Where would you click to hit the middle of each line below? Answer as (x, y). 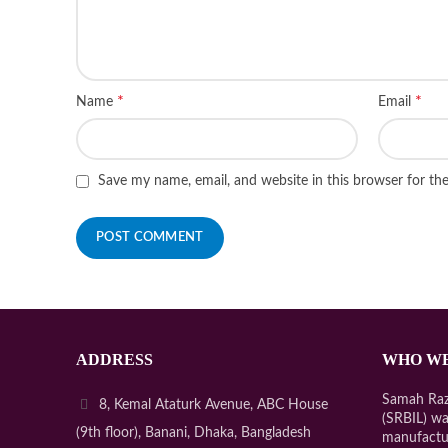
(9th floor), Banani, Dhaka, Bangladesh (193, 433)
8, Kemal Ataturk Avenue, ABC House (211, 405)
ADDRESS (114, 360)
